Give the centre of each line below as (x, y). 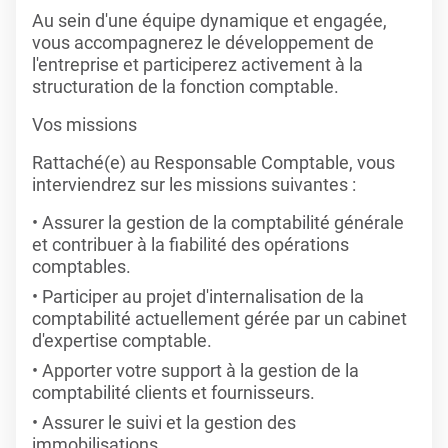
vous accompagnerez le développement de (203, 42)
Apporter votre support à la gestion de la (200, 370)
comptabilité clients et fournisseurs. (173, 392)
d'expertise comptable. (122, 340)
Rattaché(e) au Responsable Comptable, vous (213, 162)
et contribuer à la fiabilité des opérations (190, 244)
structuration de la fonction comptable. (185, 86)
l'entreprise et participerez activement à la (197, 64)
